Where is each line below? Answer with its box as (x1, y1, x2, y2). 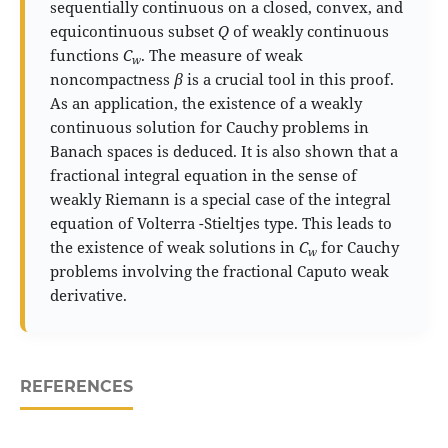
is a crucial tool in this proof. (186, 68, 398, 89)
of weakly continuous (232, 20, 389, 41)
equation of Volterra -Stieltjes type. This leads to (49, 212, 392, 233)
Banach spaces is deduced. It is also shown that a (49, 140, 398, 161)
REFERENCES (19, 376, 133, 396)
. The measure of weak (140, 44, 303, 65)
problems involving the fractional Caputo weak (49, 260, 389, 281)
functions (49, 44, 123, 65)
